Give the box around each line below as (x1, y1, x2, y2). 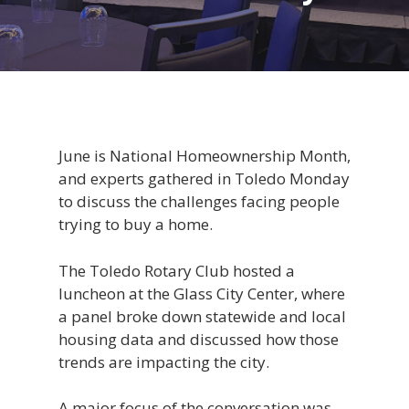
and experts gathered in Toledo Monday (58, 168, 350, 189)
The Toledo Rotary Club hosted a (58, 259, 295, 281)
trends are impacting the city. (58, 351, 269, 372)
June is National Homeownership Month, (58, 145, 351, 166)
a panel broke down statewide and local (58, 305, 346, 327)
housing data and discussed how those (58, 328, 339, 350)
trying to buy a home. (58, 214, 213, 235)
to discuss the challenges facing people (58, 191, 340, 212)
